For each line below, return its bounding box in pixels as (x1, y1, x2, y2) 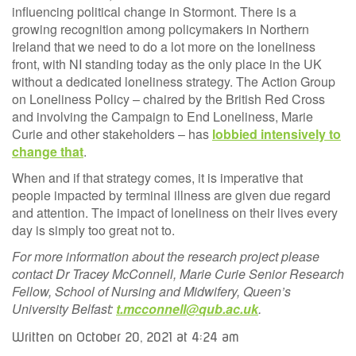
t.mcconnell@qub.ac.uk (116, 299, 258, 318)
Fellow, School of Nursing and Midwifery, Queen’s (12, 281, 291, 300)
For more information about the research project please (12, 246, 319, 265)
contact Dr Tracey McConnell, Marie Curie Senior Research (12, 264, 344, 283)
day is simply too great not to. (12, 220, 175, 239)
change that (12, 141, 83, 161)
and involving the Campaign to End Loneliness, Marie (12, 106, 313, 126)
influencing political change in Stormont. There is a (12, 2, 296, 21)
